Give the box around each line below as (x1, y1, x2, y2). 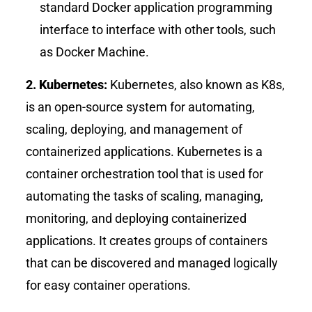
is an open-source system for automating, (26, 100, 256, 115)
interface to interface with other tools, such (40, 22, 276, 38)
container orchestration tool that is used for (26, 166, 264, 182)
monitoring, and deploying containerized (26, 211, 247, 226)
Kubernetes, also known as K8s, (107, 77, 286, 93)
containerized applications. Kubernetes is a (26, 144, 263, 159)
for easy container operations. (26, 278, 192, 293)
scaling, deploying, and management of (26, 122, 243, 137)
